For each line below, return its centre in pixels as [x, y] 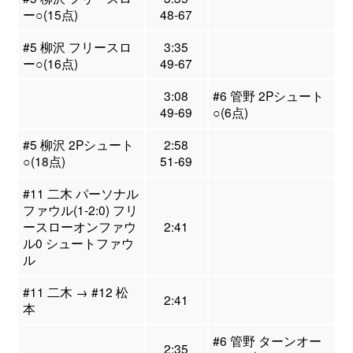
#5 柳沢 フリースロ [77, 47]
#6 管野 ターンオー [267, 341]
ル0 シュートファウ [78, 243]
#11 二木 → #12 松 [75, 292]
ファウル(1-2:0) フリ [80, 210]
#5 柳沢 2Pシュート [78, 145]
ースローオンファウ [79, 227]
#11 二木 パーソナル [80, 193]
